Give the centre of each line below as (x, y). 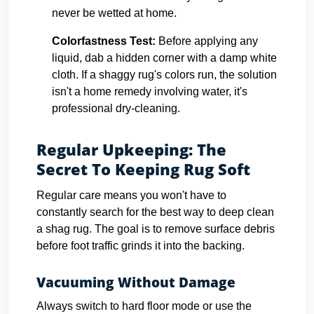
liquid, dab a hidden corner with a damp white (164, 58)
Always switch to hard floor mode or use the (144, 306)
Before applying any (207, 41)
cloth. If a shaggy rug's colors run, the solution (164, 75)
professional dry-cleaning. (116, 108)
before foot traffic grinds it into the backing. (141, 246)
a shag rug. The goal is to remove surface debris (156, 229)
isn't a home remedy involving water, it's (150, 91)
